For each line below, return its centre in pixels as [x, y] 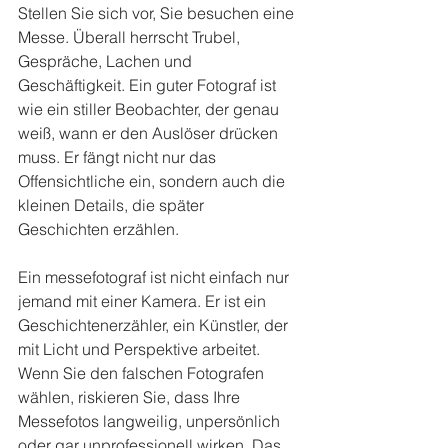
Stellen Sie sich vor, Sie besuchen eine [158, 13]
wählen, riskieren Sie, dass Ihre [131, 397]
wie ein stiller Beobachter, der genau [150, 109]
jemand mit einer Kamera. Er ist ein [144, 301]
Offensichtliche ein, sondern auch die [153, 181]
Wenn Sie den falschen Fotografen [143, 373]
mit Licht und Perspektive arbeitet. [141, 349]
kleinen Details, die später [113, 205]
